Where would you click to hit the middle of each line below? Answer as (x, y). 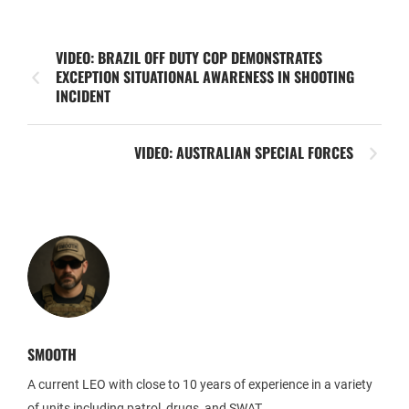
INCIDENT (83, 96)
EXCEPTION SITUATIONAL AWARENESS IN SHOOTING (205, 77)
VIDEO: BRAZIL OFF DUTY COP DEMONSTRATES (189, 58)
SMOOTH (52, 355)
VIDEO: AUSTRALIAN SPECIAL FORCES (244, 153)
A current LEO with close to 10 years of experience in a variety (200, 385)
